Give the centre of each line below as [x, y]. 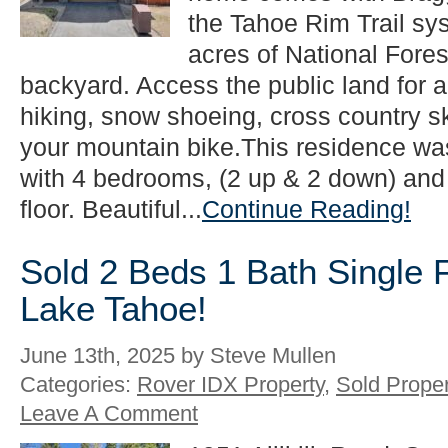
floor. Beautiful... [111, 209]
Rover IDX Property [230, 385]
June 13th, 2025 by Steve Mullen [178, 356]
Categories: [78, 385]
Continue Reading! [306, 209]
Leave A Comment [109, 414]
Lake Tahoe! [113, 309]
